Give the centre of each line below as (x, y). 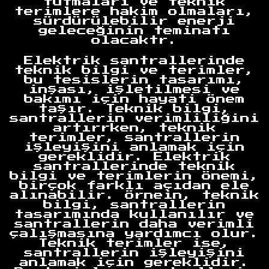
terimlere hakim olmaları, (134, 12)
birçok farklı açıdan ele (134, 186)
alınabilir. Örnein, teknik (134, 195)
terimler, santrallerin (134, 138)
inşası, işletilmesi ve (134, 90)
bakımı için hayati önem (134, 99)
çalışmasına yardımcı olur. (134, 234)
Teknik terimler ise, (134, 243)
